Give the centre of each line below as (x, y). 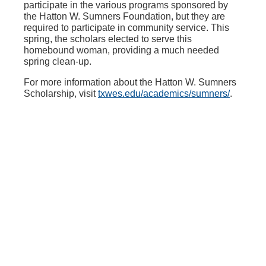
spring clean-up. (60, 62)
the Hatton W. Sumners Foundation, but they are (124, 17)
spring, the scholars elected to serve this (108, 39)
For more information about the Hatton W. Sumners (130, 83)
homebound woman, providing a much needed (121, 50)
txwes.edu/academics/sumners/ (164, 94)
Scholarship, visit (61, 94)
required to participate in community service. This (126, 28)
